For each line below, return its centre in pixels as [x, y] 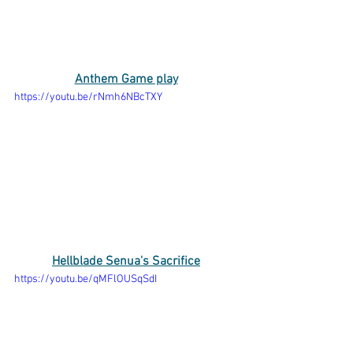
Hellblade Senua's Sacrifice [126, 262]
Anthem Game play [126, 79]
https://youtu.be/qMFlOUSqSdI [85, 280]
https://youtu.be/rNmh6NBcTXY [88, 97]
